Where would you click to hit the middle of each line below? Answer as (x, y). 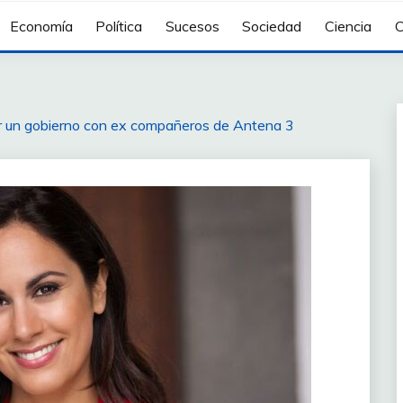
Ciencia (348, 27)
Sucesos (192, 27)
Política (119, 27)
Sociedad (272, 27)
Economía (41, 27)
